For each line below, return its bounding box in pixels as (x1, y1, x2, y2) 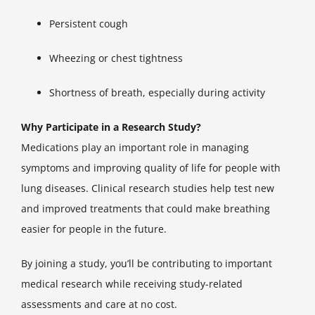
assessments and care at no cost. (21, 297, 177, 311)
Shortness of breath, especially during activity (49, 85, 265, 99)
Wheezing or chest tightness (49, 51, 183, 65)
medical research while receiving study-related (21, 276, 243, 290)
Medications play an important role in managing (21, 140, 249, 154)
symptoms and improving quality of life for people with (21, 160, 281, 174)
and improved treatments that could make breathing (21, 201, 270, 215)
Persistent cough (49, 16, 128, 30)
